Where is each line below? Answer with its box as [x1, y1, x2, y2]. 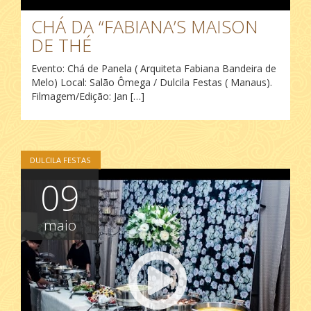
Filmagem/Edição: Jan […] [31, 90, 144, 103]
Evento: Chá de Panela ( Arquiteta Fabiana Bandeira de [31, 62, 276, 76]
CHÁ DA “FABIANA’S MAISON [31, 15, 258, 39]
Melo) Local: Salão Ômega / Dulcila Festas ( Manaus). [31, 76, 272, 90]
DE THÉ [31, 33, 92, 58]
